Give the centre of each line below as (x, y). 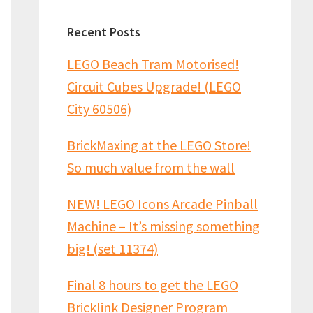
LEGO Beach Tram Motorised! (153, 64)
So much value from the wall (151, 167)
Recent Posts (104, 32)
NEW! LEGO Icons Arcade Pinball (162, 204)
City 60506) (99, 109)
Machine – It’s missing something (163, 226)
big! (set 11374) (112, 248)
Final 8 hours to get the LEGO (153, 285)
